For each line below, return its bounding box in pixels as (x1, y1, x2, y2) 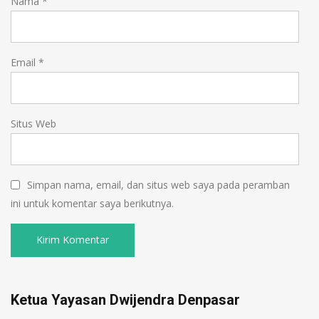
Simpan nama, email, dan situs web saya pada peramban (27, 178, 290, 192)
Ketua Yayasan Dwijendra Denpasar (11, 291, 240, 309)
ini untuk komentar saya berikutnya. (11, 197, 174, 211)
